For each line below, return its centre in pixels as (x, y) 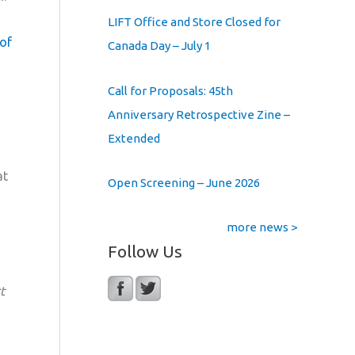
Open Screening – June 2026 (184, 182)
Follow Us (145, 252)
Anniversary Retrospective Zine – (199, 114)
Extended (134, 138)
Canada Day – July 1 (159, 46)
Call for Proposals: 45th (170, 90)
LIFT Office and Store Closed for (194, 22)
